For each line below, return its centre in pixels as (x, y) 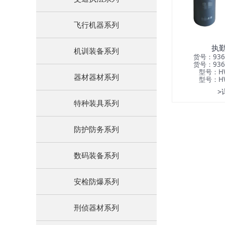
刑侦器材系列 (96, 207)
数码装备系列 (96, 155)
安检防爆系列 (96, 181)
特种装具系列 (96, 103)
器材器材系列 (96, 77)
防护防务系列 (96, 129)
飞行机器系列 (96, 25)
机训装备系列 (96, 51)
